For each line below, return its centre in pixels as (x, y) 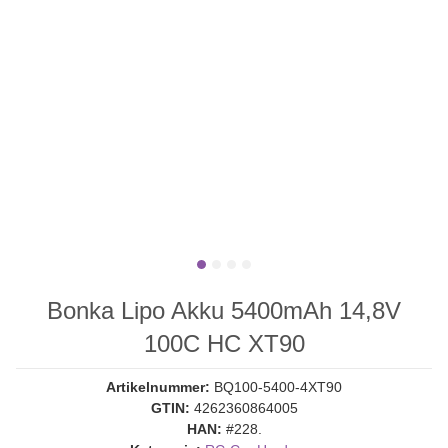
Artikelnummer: (160, 387)
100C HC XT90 (224, 343)
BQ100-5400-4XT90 (278, 387)
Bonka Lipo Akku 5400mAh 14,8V (224, 310)
